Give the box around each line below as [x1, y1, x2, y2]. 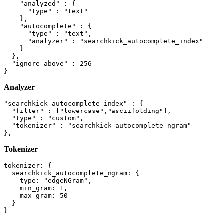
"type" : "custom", [4, 114, 84, 122]
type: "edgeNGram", [4, 177, 92, 185]
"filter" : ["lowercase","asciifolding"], [4, 107, 171, 115]
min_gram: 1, [4, 184, 68, 192]
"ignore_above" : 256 [4, 60, 92, 68]
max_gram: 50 [4, 192, 68, 200]
